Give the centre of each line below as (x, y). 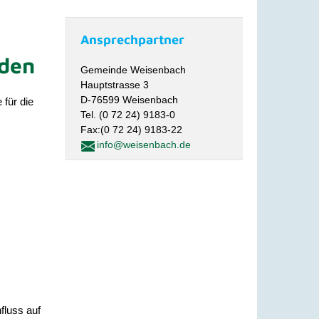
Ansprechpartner (133, 40)
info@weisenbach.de (144, 145)
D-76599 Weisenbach (130, 100)
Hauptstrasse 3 (115, 85)
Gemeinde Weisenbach (134, 70)
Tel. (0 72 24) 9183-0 (128, 115)
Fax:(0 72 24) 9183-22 (132, 130)
